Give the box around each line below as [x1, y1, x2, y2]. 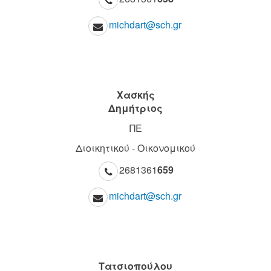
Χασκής [116, 88, 155, 102]
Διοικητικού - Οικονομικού [76, 141, 195, 155]
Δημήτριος [108, 101, 163, 115]
